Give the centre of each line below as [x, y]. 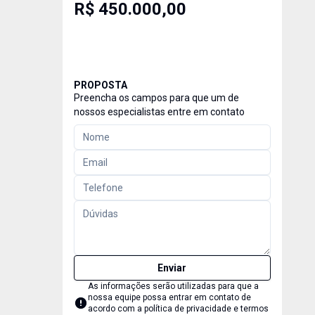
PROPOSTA [100, 85]
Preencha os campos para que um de [156, 98]
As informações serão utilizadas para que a [173, 286]
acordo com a [116, 309]
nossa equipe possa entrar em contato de [169, 297]
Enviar [172, 268]
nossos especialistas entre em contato [159, 112]
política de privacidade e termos [206, 309]
